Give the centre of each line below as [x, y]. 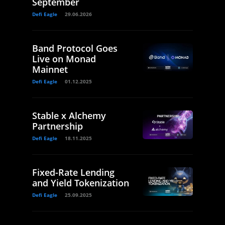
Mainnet [50, 70]
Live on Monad [64, 59]
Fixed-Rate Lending [73, 173]
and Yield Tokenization [81, 183]
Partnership [58, 126]
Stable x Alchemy [69, 116]
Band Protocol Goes [75, 48]
